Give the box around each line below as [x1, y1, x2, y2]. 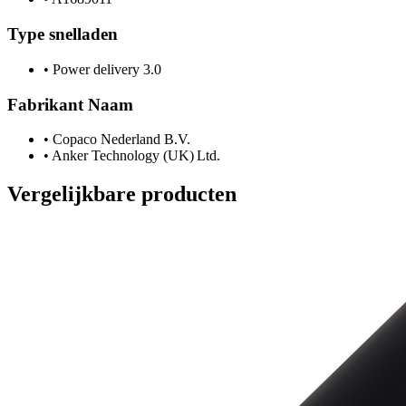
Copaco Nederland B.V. [49, 131, 190, 148]
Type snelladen [7, 24, 118, 44]
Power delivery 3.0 [49, 61, 161, 77]
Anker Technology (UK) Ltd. [49, 148, 220, 164]
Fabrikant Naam [7, 94, 133, 114]
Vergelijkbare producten [7, 182, 237, 207]
